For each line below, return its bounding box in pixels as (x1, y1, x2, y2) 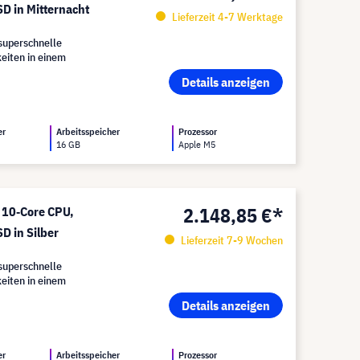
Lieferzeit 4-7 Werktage (169, 10, 283, 24)
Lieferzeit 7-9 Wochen (178, 233, 283, 247)
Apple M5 (178, 138, 216, 150)
